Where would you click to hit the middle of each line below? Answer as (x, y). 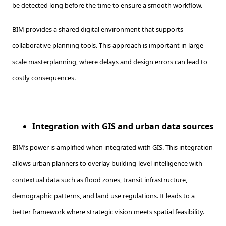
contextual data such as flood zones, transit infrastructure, (100, 180)
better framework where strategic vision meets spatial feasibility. (109, 212)
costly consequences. (45, 78)
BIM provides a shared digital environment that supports (98, 30)
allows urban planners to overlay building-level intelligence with (107, 164)
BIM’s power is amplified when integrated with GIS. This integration (112, 148)
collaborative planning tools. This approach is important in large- (109, 46)
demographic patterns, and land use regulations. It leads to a (103, 196)
